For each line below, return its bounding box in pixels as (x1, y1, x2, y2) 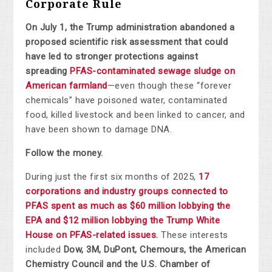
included (25, 244, 64, 256)
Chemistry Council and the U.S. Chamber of (25, 259, 211, 270)
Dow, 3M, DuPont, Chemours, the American (63, 244, 246, 256)
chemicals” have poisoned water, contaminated (25, 95, 228, 106)
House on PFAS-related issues (25, 229, 157, 241)
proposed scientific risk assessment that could (25, 36, 228, 48)
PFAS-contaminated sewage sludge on (70, 66, 236, 77)
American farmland (25, 80, 107, 92)
